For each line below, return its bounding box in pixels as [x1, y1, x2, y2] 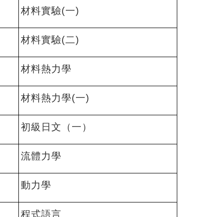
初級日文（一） [21, 122, 92, 132]
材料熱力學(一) [21, 93, 90, 103]
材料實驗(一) [21, 5, 79, 16]
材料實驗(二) [21, 34, 79, 45]
